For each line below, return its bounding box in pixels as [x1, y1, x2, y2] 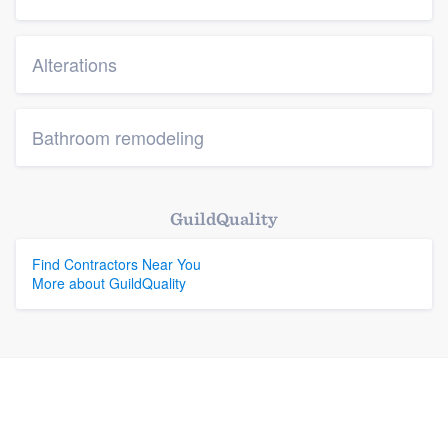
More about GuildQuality [32, 273, 186, 293]
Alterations [32, 51, 117, 77]
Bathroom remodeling [32, 124, 204, 150]
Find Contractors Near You [32, 254, 201, 274]
